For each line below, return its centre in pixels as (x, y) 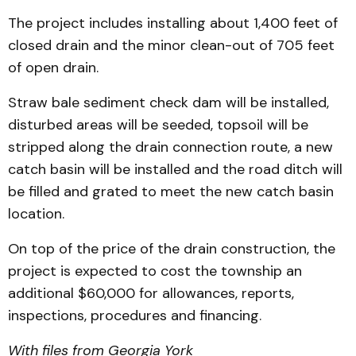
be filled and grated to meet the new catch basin (171, 192)
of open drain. (53, 68)
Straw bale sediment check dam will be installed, (168, 103)
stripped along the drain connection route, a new (170, 147)
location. (36, 214)
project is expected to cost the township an (155, 271)
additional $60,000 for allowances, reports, (151, 293)
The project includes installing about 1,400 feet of (173, 23)
